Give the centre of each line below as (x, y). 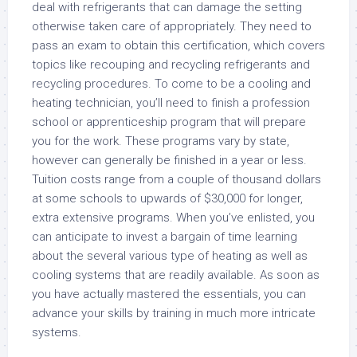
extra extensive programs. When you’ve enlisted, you (173, 218)
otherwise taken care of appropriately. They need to (172, 26)
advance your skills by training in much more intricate (174, 313)
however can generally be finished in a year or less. (169, 160)
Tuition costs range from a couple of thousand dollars (177, 179)
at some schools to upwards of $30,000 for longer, (167, 198)
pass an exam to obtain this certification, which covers (178, 45)
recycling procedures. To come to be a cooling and (171, 84)
